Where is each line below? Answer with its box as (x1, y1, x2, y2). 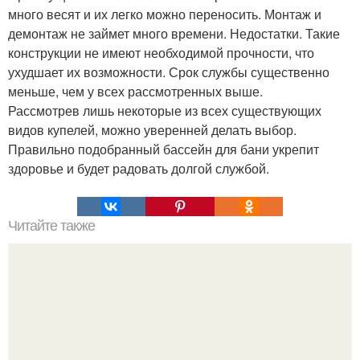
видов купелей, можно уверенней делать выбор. (8, 121, 297, 140)
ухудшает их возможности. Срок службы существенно (8, 63, 329, 82)
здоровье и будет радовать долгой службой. (8, 159, 269, 178)
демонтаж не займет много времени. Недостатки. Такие (8, 24, 340, 43)
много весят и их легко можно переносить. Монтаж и (8, 5, 321, 24)
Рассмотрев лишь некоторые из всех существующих (8, 101, 321, 121)
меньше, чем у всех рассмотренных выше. (8, 82, 263, 101)
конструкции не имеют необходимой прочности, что (8, 43, 314, 63)
